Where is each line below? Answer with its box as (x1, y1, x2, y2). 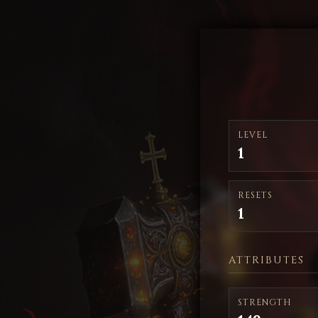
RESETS (238, 190, 273, 201)
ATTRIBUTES (229, 253, 305, 267)
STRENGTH (238, 297, 292, 308)
